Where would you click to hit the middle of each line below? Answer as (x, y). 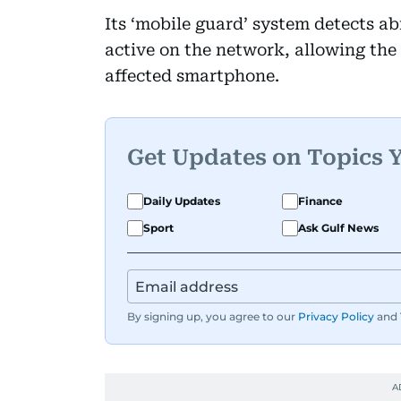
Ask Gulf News (338, 228)
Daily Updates (182, 201)
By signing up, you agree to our (211, 316)
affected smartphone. (192, 76)
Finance (320, 201)
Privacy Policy (336, 316)
